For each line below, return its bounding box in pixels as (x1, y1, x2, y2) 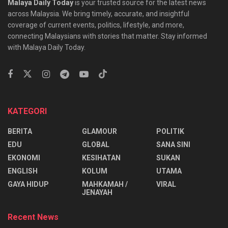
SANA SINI (156, 140, 190, 149)
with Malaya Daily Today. (8, 43, 85, 51)
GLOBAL (82, 140, 109, 149)
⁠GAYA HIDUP (8, 180, 49, 188)
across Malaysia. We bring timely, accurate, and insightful (8, 9, 189, 18)
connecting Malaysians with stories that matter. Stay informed (8, 32, 207, 40)
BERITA (8, 127, 32, 135)
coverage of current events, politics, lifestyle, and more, (8, 20, 184, 29)
